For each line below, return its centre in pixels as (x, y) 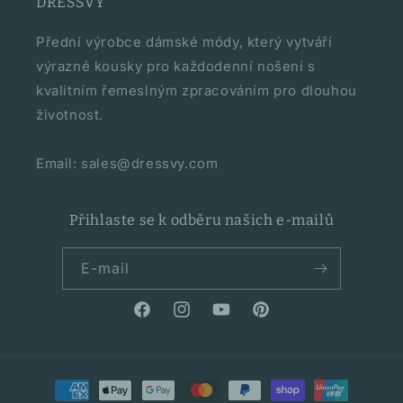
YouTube (238, 319)
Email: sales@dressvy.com (127, 163)
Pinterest (279, 319)
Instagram (203, 319)
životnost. (70, 115)
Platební (59, 382)
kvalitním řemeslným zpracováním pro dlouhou (197, 90)
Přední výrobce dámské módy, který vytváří (184, 42)
